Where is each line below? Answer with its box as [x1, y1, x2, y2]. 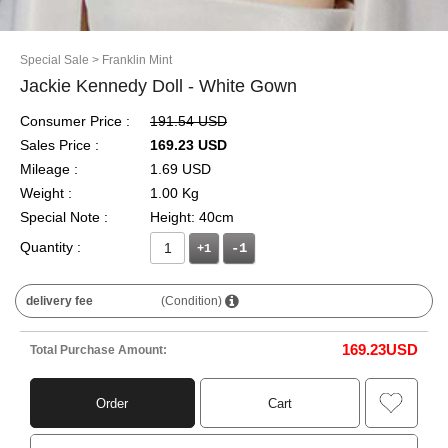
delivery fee [26, 294, 93, 308]
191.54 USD [150, 113, 227, 129]
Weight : [20, 185, 72, 201]
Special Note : [20, 209, 108, 225]
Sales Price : [20, 137, 99, 153]
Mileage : [20, 161, 78, 177]
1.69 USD [150, 161, 211, 177]
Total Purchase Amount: [30, 343, 167, 357]
